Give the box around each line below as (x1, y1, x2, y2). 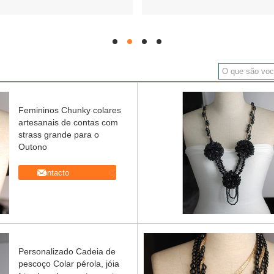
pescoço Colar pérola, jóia (18, 259, 119, 268)
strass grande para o (18, 130, 99, 139)
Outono (18, 142, 47, 152)
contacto (39, 168, 69, 177)
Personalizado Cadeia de (18, 246, 116, 256)
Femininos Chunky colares (18, 105, 121, 115)
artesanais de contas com (18, 117, 118, 127)
